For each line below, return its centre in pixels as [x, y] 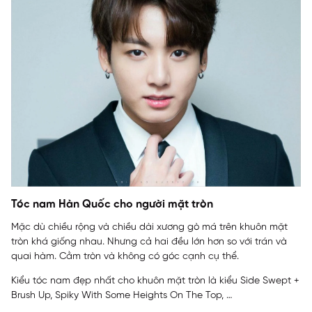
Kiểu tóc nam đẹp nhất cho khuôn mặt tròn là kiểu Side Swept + [155, 281]
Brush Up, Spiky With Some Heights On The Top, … [122, 296]
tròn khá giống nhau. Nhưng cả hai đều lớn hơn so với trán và [149, 242]
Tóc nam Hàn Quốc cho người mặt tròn [112, 205]
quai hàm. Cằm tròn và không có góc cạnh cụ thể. [125, 257]
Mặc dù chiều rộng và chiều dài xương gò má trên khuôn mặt [149, 228]
